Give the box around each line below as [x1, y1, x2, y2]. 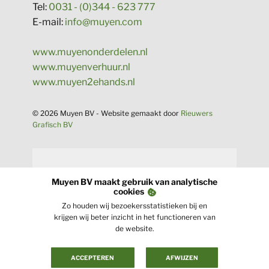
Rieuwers [181, 109, 213, 118]
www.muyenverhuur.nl [32, 61, 130, 73]
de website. [115, 224, 154, 233]
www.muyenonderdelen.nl [32, 46, 148, 58]
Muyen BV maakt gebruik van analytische [52, 177, 217, 187]
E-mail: [32, 16, 65, 28]
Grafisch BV [32, 120, 73, 129]
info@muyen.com [65, 16, 142, 28]
